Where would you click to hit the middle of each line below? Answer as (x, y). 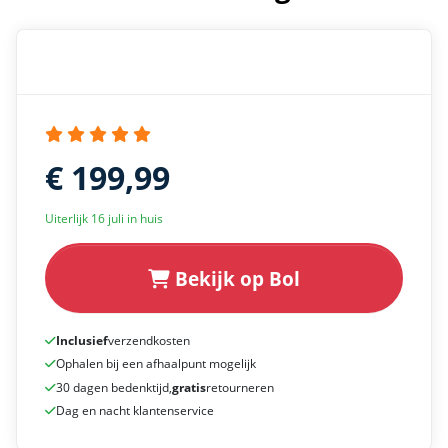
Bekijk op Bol (235, 278)
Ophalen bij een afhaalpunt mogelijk (156, 364)
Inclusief (82, 340)
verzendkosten (149, 340)
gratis (189, 387)
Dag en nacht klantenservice (135, 411)
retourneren (240, 387)
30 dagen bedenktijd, (114, 387)
